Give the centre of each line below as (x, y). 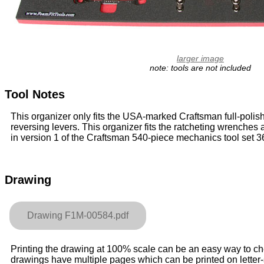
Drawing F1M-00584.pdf (78, 215)
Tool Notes (35, 94)
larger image (200, 59)
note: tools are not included (200, 68)
